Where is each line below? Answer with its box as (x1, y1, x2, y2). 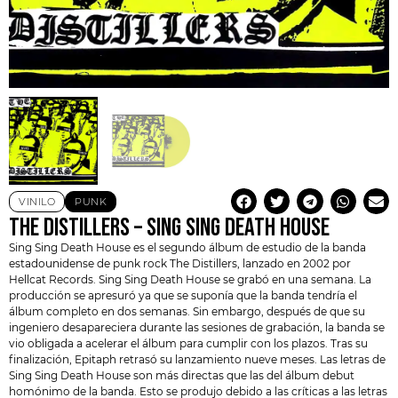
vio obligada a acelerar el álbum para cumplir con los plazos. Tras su (9, 337, 368, 351)
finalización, (9, 353, 75, 367)
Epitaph (75, 353, 116, 367)
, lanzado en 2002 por (237, 257, 351, 271)
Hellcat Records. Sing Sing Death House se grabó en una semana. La (9, 273, 371, 287)
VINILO (19, 195, 55, 208)
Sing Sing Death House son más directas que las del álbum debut (9, 369, 354, 383)
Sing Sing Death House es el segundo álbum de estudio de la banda (9, 241, 366, 255)
